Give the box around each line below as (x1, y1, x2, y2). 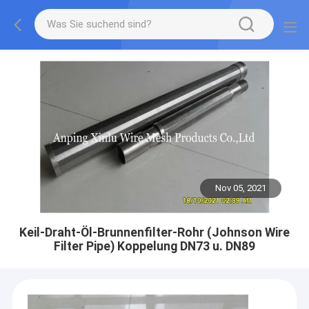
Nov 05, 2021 (215, 183, 267, 194)
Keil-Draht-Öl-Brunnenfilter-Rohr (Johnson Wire (19, 225, 290, 239)
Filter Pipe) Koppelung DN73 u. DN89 (54, 239, 255, 253)
